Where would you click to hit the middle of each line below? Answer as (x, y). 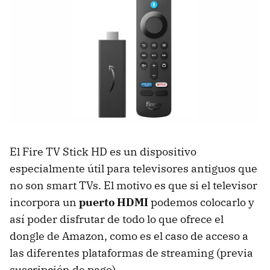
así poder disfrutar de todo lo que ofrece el (117, 219)
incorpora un (44, 202)
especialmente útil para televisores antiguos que (133, 169)
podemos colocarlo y (201, 202)
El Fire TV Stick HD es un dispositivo (103, 152)
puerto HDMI (114, 202)
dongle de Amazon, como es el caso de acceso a (129, 236)
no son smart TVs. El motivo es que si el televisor (133, 186)
